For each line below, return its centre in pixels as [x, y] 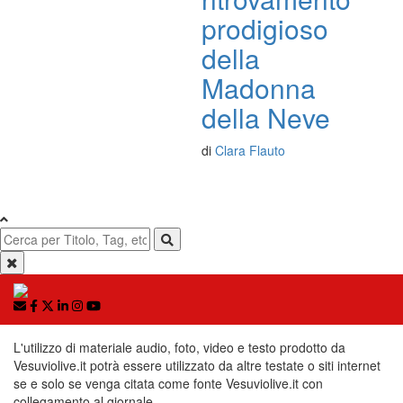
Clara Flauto [250, 150]
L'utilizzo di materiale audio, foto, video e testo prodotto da [179, 347]
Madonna [259, 88]
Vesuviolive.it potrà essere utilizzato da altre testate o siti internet [197, 365]
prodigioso [265, 28]
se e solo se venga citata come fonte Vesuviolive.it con [168, 383]
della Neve [266, 117]
